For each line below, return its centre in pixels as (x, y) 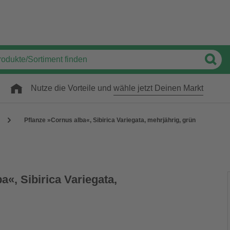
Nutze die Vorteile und (72, 88)
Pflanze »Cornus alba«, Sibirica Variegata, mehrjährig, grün (110, 120)
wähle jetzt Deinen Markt (158, 88)
